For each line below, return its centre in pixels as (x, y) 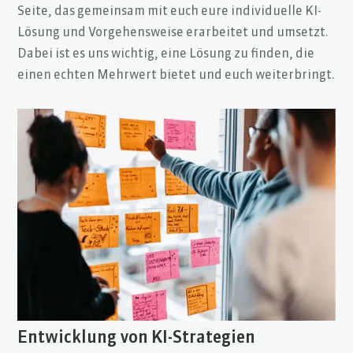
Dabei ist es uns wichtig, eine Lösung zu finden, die (166, 55)
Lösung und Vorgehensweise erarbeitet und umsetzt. (173, 33)
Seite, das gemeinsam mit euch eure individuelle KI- (170, 12)
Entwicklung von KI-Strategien (137, 339)
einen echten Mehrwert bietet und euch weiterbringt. (176, 76)
